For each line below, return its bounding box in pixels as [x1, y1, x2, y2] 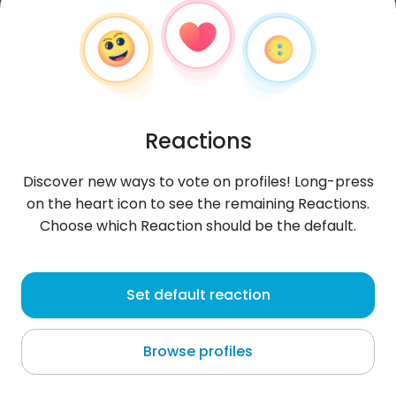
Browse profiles [143, 341, 253, 362]
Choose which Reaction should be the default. [40, 216, 356, 236]
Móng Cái [18, 305, 82, 325]
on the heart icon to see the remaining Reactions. [27, 194, 369, 214]
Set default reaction [126, 285, 270, 305]
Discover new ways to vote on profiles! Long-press [22, 171, 374, 192]
